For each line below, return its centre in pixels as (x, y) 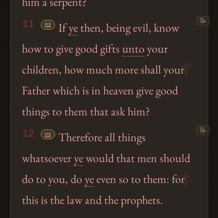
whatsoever (48, 158)
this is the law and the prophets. (92, 200)
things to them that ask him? (86, 111)
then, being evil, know (129, 28)
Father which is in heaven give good (100, 91)
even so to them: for (139, 179)
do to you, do (53, 179)
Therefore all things (101, 137)
